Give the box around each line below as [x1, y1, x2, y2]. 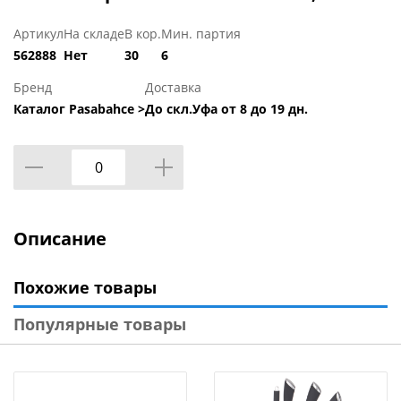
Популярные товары [13, 313, 186, 336]
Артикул [13, 25, 64, 43]
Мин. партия [161, 25, 241, 43]
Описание [13, 226, 107, 252]
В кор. [124, 25, 161, 43]
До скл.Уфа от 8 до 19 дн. [145, 100, 308, 118]
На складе [64, 25, 124, 43]
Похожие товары [13, 277, 157, 299]
